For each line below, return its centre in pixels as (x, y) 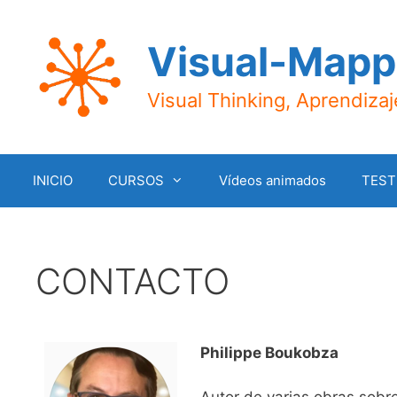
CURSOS (136, 180)
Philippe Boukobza (269, 352)
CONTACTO (132, 281)
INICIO (53, 180)
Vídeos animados (272, 180)
